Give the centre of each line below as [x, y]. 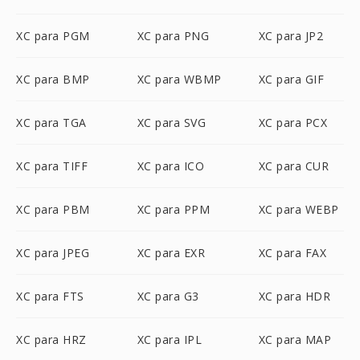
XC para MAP [295, 340]
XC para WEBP [299, 209]
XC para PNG [173, 36]
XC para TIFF [52, 166]
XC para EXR [171, 253]
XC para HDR [295, 296]
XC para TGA [51, 123]
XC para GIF [291, 79]
